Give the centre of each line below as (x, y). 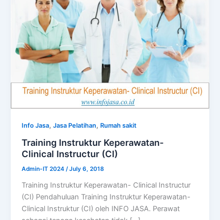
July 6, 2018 (87, 169)
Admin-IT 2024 (44, 169)
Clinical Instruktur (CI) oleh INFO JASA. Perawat (101, 208)
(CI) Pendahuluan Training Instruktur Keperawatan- (106, 197)
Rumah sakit (119, 126)
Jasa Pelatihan (75, 126)
